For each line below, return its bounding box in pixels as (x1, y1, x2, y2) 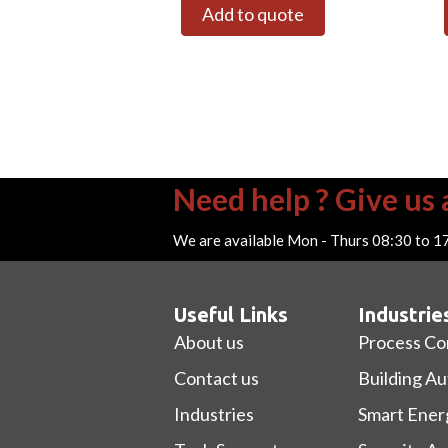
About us (174, 331, 244, 354)
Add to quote (202, 3, 305, 26)
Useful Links (174, 303, 288, 327)
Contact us (174, 367, 259, 390)
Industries (174, 403, 254, 426)
